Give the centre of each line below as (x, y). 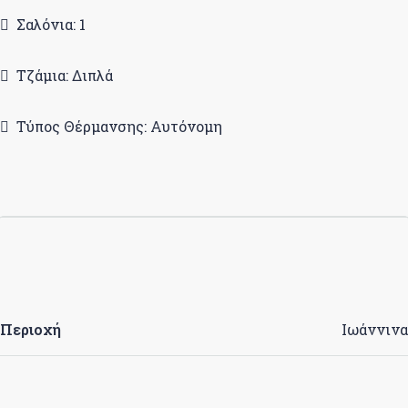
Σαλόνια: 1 (51, 24)
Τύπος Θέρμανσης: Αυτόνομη (119, 126)
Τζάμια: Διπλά (65, 75)
